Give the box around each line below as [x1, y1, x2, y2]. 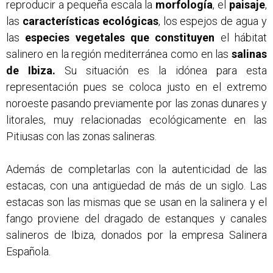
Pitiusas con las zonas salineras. [6, 129, 157, 143]
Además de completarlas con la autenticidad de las [6, 162, 267, 175]
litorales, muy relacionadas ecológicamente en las [6, 113, 267, 126]
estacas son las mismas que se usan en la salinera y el [6, 195, 267, 208]
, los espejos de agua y [158, 14, 268, 27]
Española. [6, 244, 51, 258]
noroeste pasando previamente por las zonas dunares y [6, 96, 267, 110]
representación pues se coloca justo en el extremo [6, 80, 267, 93]
